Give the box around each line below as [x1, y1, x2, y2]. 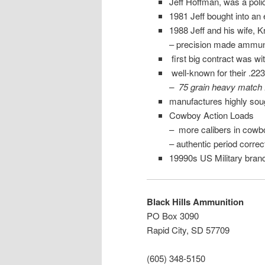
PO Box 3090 [147, 209, 199, 222]
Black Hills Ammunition [147, 195, 244, 208]
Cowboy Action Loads [169, 109, 254, 121]
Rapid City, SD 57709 [147, 223, 230, 236]
